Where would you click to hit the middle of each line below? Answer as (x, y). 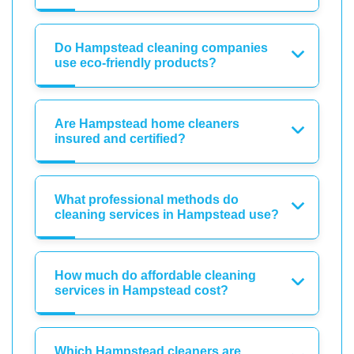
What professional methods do (147, 199)
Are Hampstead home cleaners (147, 123)
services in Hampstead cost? (141, 290)
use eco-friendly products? (136, 62)
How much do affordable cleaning (155, 275)
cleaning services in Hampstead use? (167, 214)
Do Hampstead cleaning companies (161, 47)
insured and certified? (120, 138)
